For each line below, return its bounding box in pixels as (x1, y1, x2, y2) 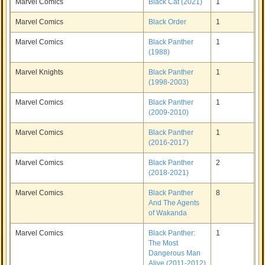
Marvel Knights (15, 68, 64, 76)
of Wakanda (148, 209, 188, 217)
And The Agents (148, 199, 200, 207)
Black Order (148, 18, 187, 26)
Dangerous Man (148, 249, 201, 257)
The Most (148, 239, 179, 247)
